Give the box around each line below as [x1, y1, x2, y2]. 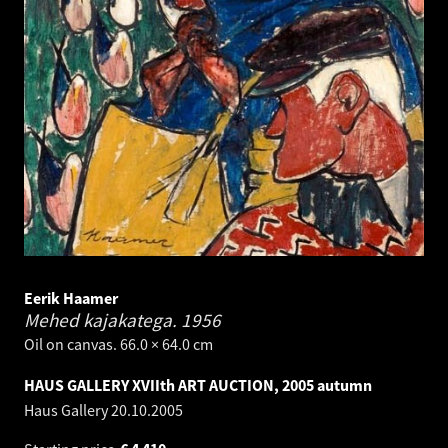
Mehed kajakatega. [24, 308, 181, 333]
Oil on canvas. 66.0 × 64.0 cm [24, 334, 213, 355]
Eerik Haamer [24, 288, 118, 309]
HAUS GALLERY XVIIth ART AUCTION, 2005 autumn [24, 375, 372, 396]
